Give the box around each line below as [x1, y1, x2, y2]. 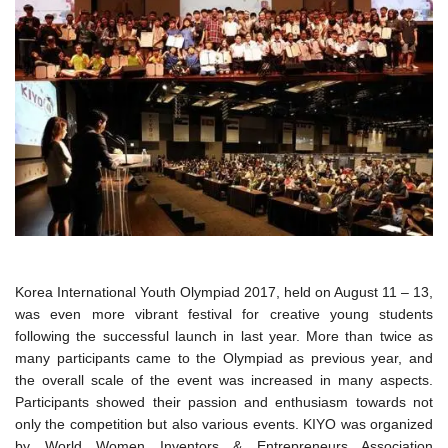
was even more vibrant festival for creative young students [15, 305, 433, 322]
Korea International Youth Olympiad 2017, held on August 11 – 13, [15, 283, 433, 300]
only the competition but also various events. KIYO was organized [15, 415, 433, 432]
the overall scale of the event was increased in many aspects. [15, 371, 433, 388]
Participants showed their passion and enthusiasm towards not [15, 393, 433, 410]
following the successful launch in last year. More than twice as [15, 327, 433, 344]
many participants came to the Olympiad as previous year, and [15, 349, 433, 366]
